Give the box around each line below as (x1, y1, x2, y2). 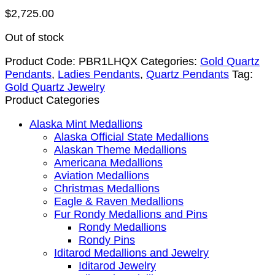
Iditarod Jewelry (79, 259, 156, 272)
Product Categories (5, 93, 99, 106)
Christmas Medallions (54, 182, 160, 195)
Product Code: (5, 55, 79, 68)
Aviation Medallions (54, 169, 149, 182)
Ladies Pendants (58, 68, 140, 80)
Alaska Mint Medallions (29, 117, 142, 130)
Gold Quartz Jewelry (5, 80, 105, 93)
